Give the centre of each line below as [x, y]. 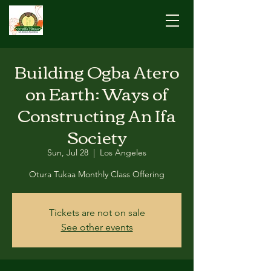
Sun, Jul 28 [68, 152]
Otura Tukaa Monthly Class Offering [97, 174]
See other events [97, 227]
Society [97, 136]
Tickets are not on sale [97, 213]
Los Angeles [123, 152]
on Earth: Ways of [97, 93]
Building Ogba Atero [97, 71]
